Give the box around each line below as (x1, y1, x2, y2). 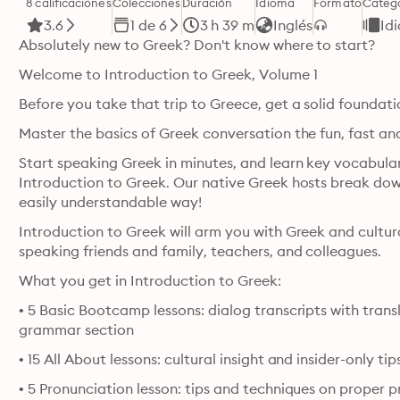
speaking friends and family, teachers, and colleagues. (19, 242, 382, 260)
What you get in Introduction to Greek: (19, 271, 281, 289)
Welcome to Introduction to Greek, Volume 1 (19, 65, 318, 83)
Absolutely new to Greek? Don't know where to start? (19, 36, 376, 54)
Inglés (273, 16, 313, 34)
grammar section (19, 321, 135, 338)
